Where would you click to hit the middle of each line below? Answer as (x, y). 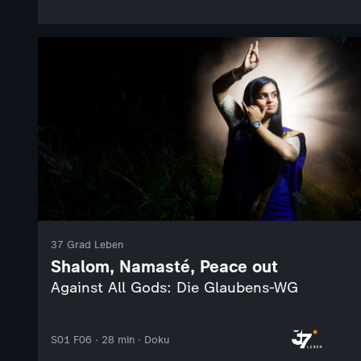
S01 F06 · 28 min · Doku (110, 339)
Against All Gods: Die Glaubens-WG (174, 288)
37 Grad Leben (87, 245)
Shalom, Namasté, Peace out (164, 267)
